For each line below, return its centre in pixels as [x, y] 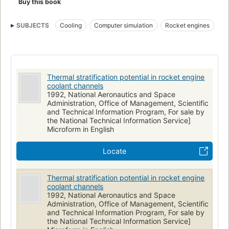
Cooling [71, 25]
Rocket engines [187, 25]
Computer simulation [123, 25]
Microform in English [81, 129]
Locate [114, 151]
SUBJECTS [33, 25]
